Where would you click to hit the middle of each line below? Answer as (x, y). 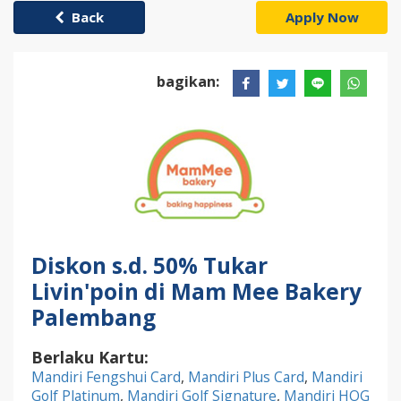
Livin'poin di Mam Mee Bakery (196, 292)
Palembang (94, 318)
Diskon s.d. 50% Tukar (149, 266)
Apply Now (322, 17)
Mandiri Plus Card (246, 377)
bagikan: (193, 82)
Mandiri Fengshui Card (106, 377)
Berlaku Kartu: (94, 358)
